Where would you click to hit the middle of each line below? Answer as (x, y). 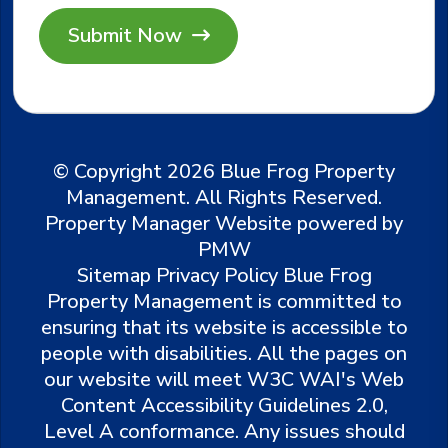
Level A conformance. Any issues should (224, 431)
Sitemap (113, 275)
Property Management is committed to (224, 301)
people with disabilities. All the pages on (224, 353)
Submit (69, 19)
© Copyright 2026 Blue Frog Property (224, 171)
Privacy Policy (216, 275)
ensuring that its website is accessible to (224, 327)
